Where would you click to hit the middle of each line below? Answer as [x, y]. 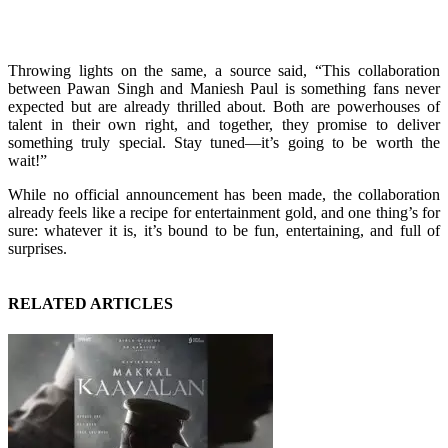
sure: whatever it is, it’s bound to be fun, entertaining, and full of [224, 230]
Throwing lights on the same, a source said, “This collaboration [224, 70]
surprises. [37, 248]
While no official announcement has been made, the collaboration [224, 194]
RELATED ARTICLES [90, 304]
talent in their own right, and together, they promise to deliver [224, 124]
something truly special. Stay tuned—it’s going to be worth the [224, 142]
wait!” [27, 160]
